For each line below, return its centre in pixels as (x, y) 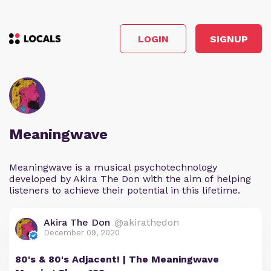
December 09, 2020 (82, 233)
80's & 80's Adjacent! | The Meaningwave (117, 259)
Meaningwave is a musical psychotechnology (113, 167)
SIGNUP (229, 39)
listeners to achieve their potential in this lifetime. (125, 190)
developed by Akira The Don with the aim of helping (130, 179)
